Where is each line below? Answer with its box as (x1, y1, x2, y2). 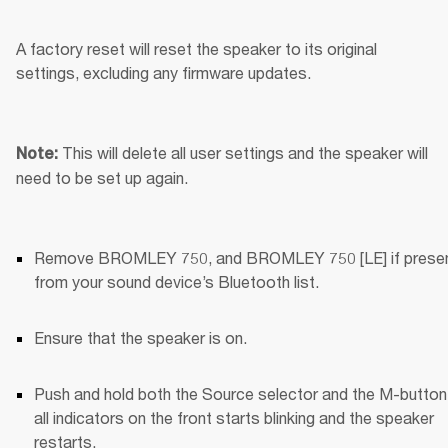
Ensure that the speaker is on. (34, 327, 247, 347)
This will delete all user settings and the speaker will (62, 142, 428, 162)
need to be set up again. (16, 167, 188, 187)
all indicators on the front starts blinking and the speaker (34, 407, 434, 427)
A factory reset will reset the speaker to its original (16, 38, 377, 58)
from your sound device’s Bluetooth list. (34, 271, 319, 291)
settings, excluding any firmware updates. (16, 62, 311, 82)
